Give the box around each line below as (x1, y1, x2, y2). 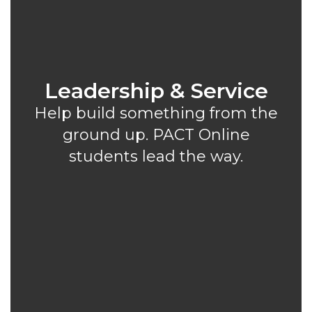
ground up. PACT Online (62, 125, 250, 144)
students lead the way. (69, 147, 243, 166)
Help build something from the (34, 104, 278, 123)
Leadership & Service (44, 78, 268, 104)
